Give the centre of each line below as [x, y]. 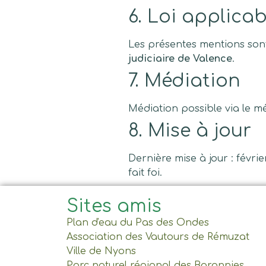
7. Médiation [184, 81]
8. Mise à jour [190, 131]
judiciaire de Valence [180, 58]
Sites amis [114, 206]
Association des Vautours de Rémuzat [158, 237]
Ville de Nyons [101, 251]
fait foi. [145, 172]
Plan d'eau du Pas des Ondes [138, 222]
